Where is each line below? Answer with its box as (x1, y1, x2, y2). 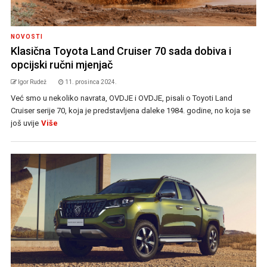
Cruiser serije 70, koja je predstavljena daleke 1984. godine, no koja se (10, 106, 250, 116)
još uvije (10, 119, 39, 128)
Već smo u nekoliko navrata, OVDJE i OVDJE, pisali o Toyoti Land (10, 94, 232, 103)
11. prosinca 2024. (64, 79, 117, 86)
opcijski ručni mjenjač (10, 58, 113, 72)
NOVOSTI (10, 33, 43, 41)
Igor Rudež (17, 79, 46, 86)
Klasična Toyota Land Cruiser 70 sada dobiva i (10, 45, 231, 58)
